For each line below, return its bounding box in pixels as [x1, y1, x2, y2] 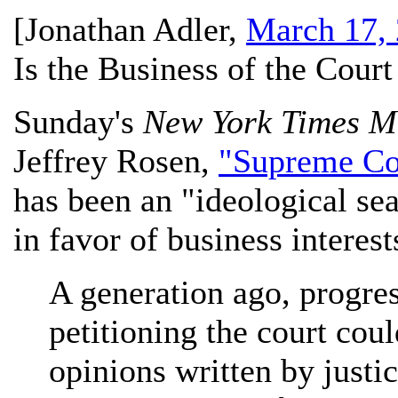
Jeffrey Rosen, [13, 142, 219, 179]
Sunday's [13, 103, 143, 140]
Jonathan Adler [25, 11, 228, 48]
